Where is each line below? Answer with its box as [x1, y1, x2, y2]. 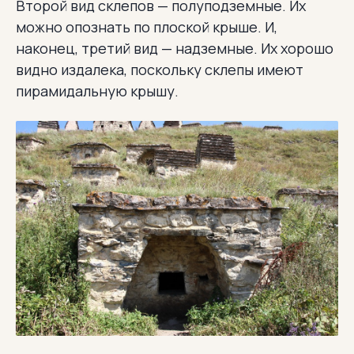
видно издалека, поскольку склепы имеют [16, 59, 303, 79]
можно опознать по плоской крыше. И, [16, 17, 277, 36]
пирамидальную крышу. [16, 81, 179, 100]
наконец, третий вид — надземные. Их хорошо [16, 38, 333, 58]
